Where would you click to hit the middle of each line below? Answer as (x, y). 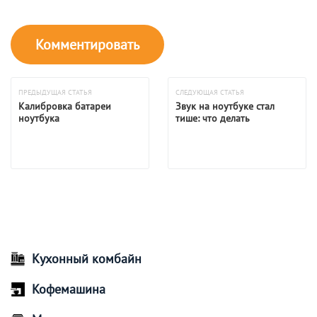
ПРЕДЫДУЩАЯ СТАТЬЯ (55, 93)
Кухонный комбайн (87, 259)
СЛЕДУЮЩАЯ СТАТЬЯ (209, 93)
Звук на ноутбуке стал (225, 106)
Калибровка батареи (65, 106)
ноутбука (39, 119)
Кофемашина (69, 289)
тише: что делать (212, 119)
